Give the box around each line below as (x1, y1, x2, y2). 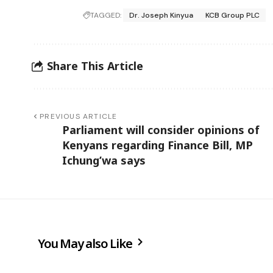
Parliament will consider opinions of (62, 122, 260, 137)
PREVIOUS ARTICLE (40, 111, 118, 121)
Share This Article (47, 58, 143, 74)
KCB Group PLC (205, 10, 260, 20)
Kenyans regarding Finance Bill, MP (62, 137, 253, 152)
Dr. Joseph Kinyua (129, 10, 194, 20)
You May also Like (38, 235, 135, 252)
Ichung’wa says (62, 152, 146, 168)
